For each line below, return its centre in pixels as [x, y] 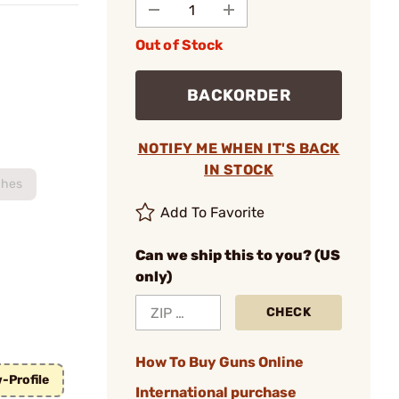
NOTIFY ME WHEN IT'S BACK [239, 148]
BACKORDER [239, 95]
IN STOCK [239, 170]
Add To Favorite [213, 212]
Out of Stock [179, 45]
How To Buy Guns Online [220, 362]
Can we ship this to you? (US [238, 255]
